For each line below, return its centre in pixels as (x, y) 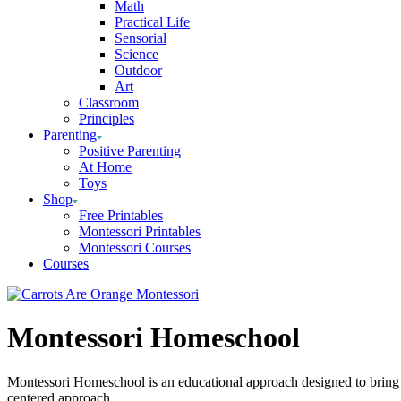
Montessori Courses (135, 247)
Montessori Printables (140, 231)
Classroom (109, 102)
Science (137, 54)
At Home (105, 167)
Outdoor (138, 70)
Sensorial (141, 38)
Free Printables (121, 215)
